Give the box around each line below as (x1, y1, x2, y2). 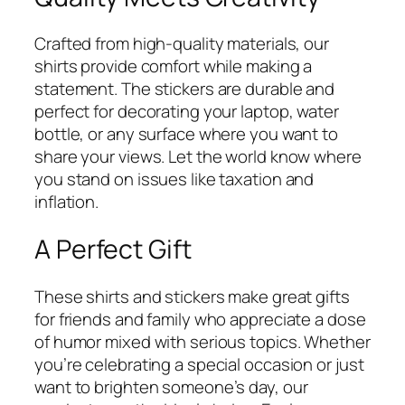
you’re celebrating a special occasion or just (34, 352, 364, 376)
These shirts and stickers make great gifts (34, 284, 350, 308)
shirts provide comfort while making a (34, 54, 313, 79)
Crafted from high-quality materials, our (34, 32, 329, 56)
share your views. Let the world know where (34, 145, 362, 169)
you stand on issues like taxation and (34, 167, 315, 192)
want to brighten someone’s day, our (34, 374, 308, 399)
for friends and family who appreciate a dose (34, 306, 366, 331)
